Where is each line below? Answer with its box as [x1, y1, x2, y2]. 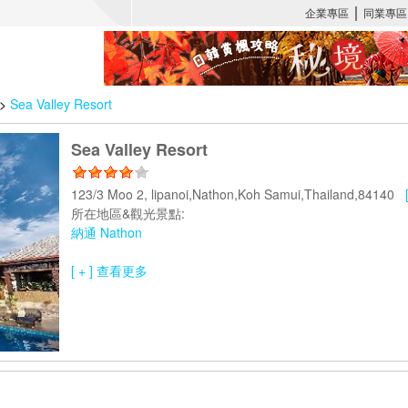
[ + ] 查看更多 [71, 261, 148, 280]
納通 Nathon [71, 223, 142, 241]
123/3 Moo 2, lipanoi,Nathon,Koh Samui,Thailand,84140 [71, 185, 405, 203]
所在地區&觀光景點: [71, 204, 185, 222]
